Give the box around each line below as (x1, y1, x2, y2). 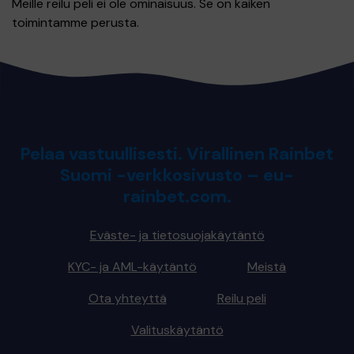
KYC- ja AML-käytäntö (68, 258, 197, 275)
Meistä (247, 258, 286, 275)
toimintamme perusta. (12, 14, 139, 31)
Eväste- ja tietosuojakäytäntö (89, 227, 265, 243)
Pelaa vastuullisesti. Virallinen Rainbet (21, 142, 333, 165)
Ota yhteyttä (88, 290, 167, 307)
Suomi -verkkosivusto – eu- (60, 164, 294, 186)
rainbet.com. (122, 185, 232, 208)
